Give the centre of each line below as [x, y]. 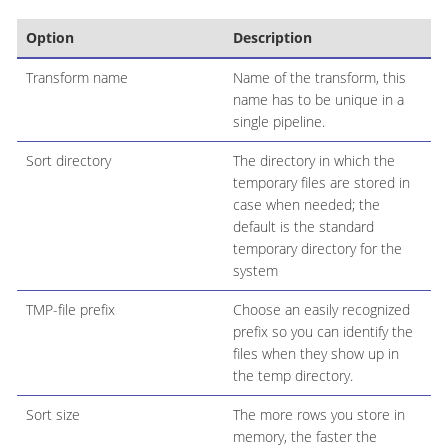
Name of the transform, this [319, 78]
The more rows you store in [318, 415]
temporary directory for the [317, 249]
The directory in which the [313, 161]
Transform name [76, 78]
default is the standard [303, 227]
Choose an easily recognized [321, 310]
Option [49, 38]
